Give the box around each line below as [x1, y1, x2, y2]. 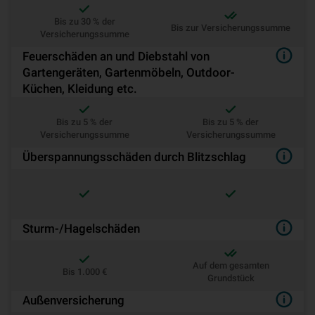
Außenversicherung [22, 293, 124, 307]
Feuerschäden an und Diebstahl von [22, 49, 210, 63]
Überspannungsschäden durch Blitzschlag [22, 150, 246, 164]
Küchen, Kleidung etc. [22, 82, 137, 96]
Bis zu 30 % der [53, 16, 115, 27]
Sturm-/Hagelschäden [22, 221, 140, 236]
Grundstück [207, 273, 255, 283]
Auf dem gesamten [192, 260, 269, 271]
